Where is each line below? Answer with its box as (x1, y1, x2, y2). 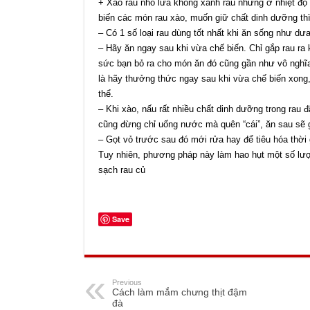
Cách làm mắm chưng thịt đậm (112, 286, 247, 298)
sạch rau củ (98, 165, 145, 176)
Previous (112, 278, 142, 287)
